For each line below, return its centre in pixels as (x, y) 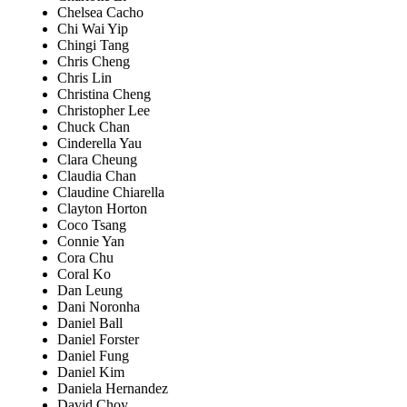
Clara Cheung (97, 160)
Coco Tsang (92, 225)
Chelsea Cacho (100, 13)
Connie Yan (91, 242)
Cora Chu (85, 258)
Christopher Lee (104, 111)
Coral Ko (84, 274)
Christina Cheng (104, 94)
